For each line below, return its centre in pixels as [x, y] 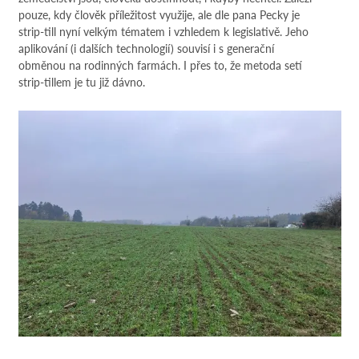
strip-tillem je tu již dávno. [81, 81]
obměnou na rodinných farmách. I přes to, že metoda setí [160, 65]
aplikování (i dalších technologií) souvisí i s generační [146, 48]
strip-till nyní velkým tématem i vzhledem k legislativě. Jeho [163, 31]
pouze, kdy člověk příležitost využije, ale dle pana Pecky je [159, 14]
